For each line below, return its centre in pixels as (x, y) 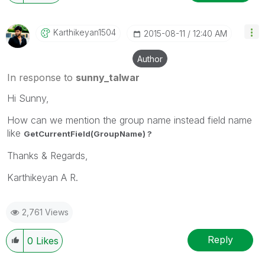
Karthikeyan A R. (43, 177)
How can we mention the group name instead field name (130, 120)
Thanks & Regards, (48, 155)
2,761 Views (45, 212)
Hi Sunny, (28, 98)
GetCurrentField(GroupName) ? (88, 133)
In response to (41, 77)
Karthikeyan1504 (85, 32)
